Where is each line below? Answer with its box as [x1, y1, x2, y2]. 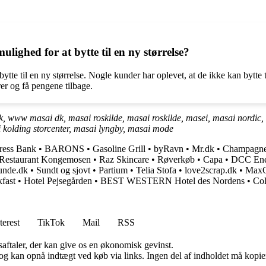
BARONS [45, 143, 84, 154]
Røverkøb [157, 154, 195, 164]
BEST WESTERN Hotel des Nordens [100, 175, 245, 186]
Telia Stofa [136, 164, 176, 175]
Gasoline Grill [93, 143, 145, 154]
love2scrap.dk [185, 164, 237, 175]
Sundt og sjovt [36, 164, 90, 175]
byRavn [154, 143, 183, 154]
